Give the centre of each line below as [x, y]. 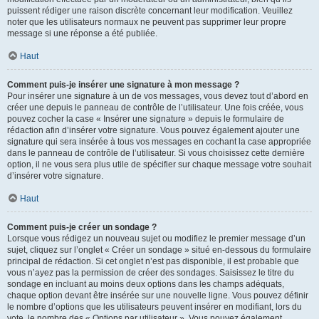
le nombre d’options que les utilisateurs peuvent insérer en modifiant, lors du [155, 307]
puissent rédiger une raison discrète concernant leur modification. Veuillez [150, 11]
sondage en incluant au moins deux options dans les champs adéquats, [146, 284]
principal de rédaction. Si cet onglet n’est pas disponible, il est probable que [153, 261]
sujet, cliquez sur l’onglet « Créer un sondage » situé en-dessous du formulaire [159, 250]
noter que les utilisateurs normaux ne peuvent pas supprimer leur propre [147, 22]
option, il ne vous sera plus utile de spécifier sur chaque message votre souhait [159, 164]
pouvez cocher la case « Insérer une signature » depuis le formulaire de [146, 119]
